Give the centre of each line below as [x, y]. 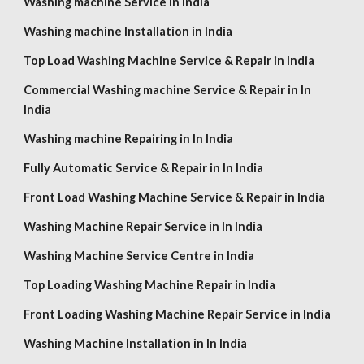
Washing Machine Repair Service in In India [143, 226]
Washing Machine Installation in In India [136, 343]
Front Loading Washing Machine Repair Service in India [178, 314]
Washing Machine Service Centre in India [139, 256]
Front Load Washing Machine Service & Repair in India [175, 197]
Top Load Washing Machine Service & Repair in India [169, 61]
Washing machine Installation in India [128, 31]
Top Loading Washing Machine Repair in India [150, 285]
